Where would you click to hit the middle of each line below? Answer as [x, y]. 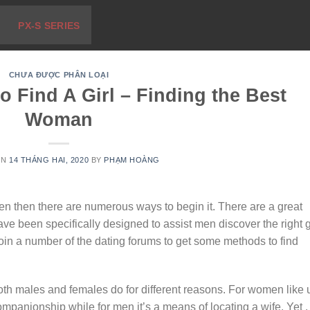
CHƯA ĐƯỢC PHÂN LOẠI [59, 75]
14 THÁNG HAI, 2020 [49, 159]
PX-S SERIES [49, 25]
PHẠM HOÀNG [132, 159]
